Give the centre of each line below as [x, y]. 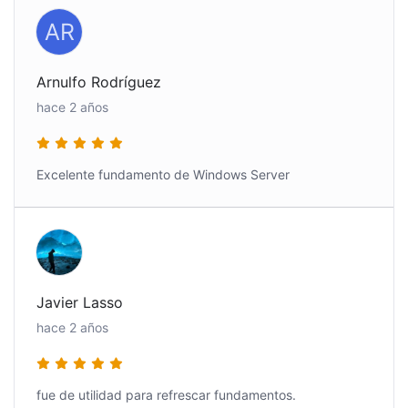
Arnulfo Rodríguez [99, 82]
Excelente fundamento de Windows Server [163, 174]
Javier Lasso [80, 302]
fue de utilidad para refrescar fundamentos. [166, 394]
